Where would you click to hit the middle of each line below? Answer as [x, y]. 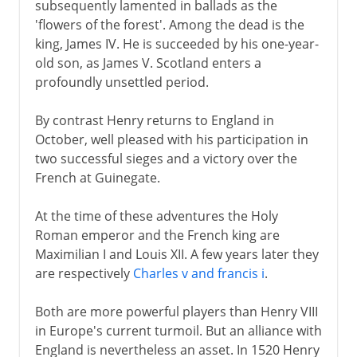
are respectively [84, 273]
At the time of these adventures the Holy [156, 216]
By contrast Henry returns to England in [154, 120]
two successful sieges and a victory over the [166, 158]
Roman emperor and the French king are [157, 235]
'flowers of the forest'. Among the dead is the [169, 24]
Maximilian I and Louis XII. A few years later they [177, 254]
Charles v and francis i [198, 273]
